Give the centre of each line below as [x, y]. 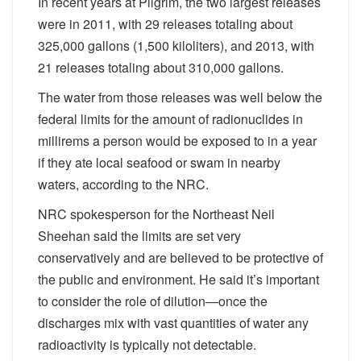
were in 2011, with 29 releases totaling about [165, 24]
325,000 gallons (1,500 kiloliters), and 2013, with [176, 46]
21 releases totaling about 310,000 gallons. [161, 67]
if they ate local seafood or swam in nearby [159, 162]
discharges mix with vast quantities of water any [173, 323]
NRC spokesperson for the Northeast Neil [156, 214]
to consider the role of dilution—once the [153, 301]
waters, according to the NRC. [123, 184]
